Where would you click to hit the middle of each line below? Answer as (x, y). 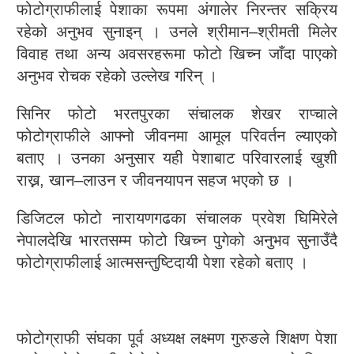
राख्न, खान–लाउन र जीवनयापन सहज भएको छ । (155, 180)
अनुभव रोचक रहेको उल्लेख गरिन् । (117, 76)
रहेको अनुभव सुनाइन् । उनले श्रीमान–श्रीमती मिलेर (177, 32)
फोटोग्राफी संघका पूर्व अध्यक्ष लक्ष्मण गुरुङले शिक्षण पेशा (177, 338)
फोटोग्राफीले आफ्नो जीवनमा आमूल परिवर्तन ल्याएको (177, 136)
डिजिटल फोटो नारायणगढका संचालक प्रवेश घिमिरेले (177, 218)
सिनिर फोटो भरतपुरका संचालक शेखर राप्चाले (177, 114)
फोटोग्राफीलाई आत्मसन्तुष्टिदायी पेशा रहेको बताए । (162, 262)
